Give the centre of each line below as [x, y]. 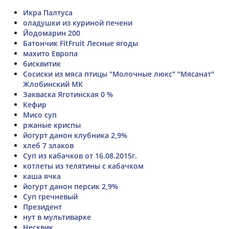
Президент [42, 207]
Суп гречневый [50, 196]
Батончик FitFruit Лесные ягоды [81, 43]
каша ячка [42, 176]
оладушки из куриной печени [78, 22]
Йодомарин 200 [52, 33]
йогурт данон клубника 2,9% [75, 135]
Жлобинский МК [53, 84]
